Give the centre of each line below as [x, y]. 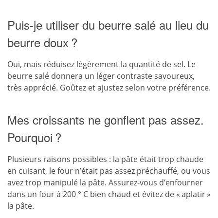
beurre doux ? [42, 42]
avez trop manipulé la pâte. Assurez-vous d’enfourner [105, 182]
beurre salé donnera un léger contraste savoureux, [101, 76]
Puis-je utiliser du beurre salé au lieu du [108, 25]
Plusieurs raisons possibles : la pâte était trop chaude [105, 159]
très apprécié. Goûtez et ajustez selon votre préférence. [109, 88]
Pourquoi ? [34, 137]
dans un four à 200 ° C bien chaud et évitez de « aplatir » [109, 194]
